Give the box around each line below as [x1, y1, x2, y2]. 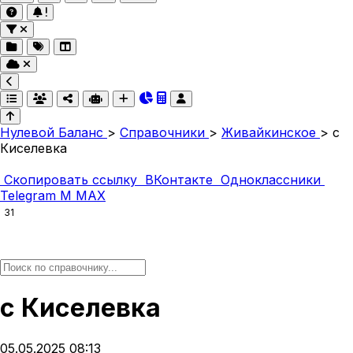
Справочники [120, 124, 209, 140]
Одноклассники [217, 172, 325, 188]
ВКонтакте [141, 172, 217, 188]
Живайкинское [221, 124, 316, 140]
